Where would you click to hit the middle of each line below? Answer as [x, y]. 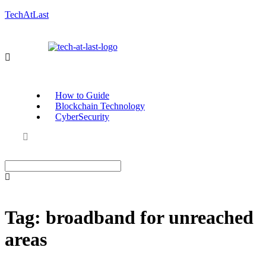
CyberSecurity [82, 117]
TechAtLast [27, 15]
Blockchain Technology [100, 106]
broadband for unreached [150, 218]
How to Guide [82, 95]
